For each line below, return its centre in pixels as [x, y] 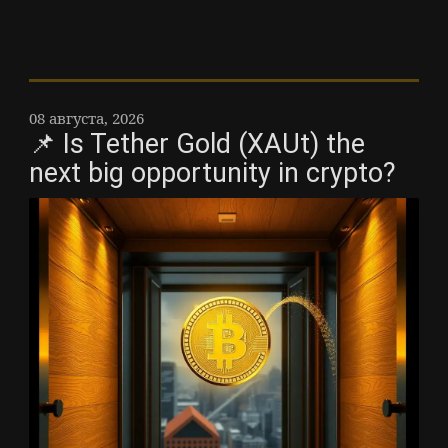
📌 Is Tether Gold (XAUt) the [197, 143]
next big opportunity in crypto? [212, 172]
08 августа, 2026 [86, 117]
